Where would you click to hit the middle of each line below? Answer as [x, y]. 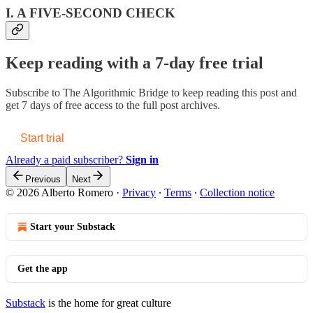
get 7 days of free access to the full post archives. [113, 105]
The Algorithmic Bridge [116, 93]
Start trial [42, 138]
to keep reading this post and [233, 93]
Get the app [43, 269]
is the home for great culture [108, 303]
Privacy [139, 193]
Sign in [142, 160]
